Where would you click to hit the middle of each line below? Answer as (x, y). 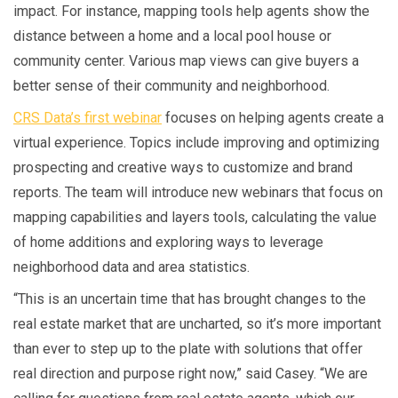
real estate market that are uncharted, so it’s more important (197, 324)
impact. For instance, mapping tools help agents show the (191, 12)
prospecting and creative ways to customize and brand (183, 168)
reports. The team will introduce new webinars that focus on (198, 193)
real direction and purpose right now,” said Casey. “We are (191, 374)
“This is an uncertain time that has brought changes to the (190, 299)
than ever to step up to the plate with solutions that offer (188, 349)
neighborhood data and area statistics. (131, 267)
